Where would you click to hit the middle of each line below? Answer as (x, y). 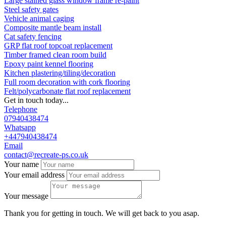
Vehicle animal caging (39, 18)
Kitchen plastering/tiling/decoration (60, 73)
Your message (26, 196)
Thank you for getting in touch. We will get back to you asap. (102, 213)
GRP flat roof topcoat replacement (58, 46)
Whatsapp (20, 127)
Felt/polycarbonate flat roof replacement (67, 91)
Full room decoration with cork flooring (67, 82)
